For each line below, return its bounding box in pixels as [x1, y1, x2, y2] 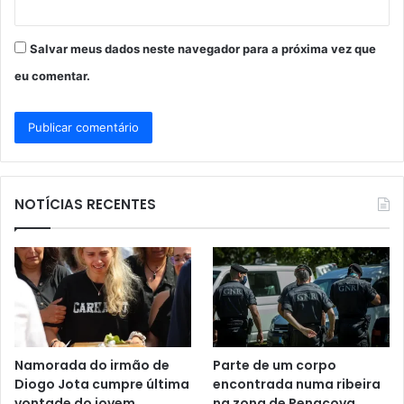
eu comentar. [14, 69, 90, 84]
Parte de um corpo [213, 355, 337, 374]
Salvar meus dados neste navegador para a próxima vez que [30, 41, 376, 57]
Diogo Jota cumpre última [14, 374, 189, 393]
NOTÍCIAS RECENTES [14, 195, 156, 215]
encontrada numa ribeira [213, 374, 381, 393]
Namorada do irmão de [14, 355, 170, 374]
